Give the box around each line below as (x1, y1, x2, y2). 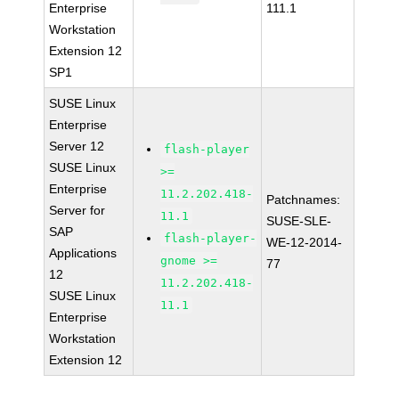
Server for (49, 203, 106, 217)
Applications (49, 246, 118, 260)
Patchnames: (266, 192, 341, 207)
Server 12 (49, 139, 105, 153)
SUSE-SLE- (266, 214, 332, 228)
